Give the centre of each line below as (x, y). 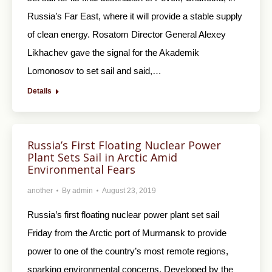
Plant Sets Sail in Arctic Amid (102, 158)
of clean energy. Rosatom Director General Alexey (127, 35)
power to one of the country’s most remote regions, (128, 251)
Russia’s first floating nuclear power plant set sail (123, 215)
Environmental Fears (81, 170)
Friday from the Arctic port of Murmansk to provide (127, 233)
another (40, 191)
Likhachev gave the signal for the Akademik (113, 53)
